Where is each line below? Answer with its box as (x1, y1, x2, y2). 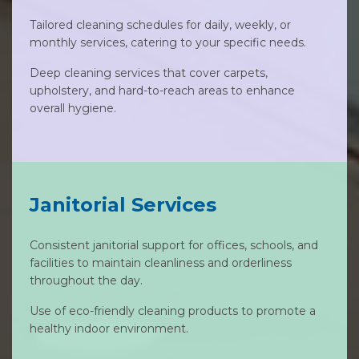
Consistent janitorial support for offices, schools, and (30, 238, 318, 252)
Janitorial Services (30, 193, 216, 216)
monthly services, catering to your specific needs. (30, 35, 306, 50)
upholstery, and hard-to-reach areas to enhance (30, 83, 295, 98)
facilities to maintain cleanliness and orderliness (30, 256, 292, 270)
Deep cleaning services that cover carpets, (30, 66, 268, 80)
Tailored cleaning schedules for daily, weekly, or (30, 18, 291, 32)
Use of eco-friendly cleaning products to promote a (30, 304, 316, 318)
